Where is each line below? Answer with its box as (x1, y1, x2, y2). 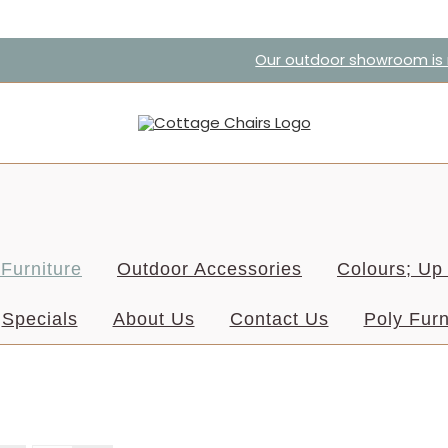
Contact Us (229, 308, 329, 329)
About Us (112, 308, 195, 329)
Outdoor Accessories (117, 258, 302, 279)
